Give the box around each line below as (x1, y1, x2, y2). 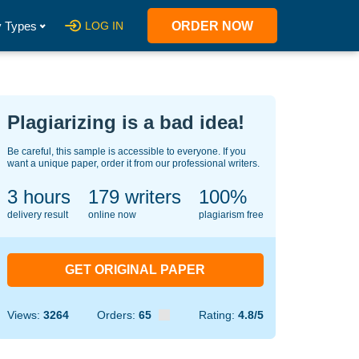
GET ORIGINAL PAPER (65, 263, 205, 276)
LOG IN (85, 19, 123, 32)
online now (87, 209, 136, 220)
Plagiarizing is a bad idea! (6, 111, 244, 133)
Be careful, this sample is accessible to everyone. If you (6, 146, 246, 157)
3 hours (6, 186, 71, 208)
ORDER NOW (171, 19, 253, 33)
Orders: (97, 309, 139, 321)
